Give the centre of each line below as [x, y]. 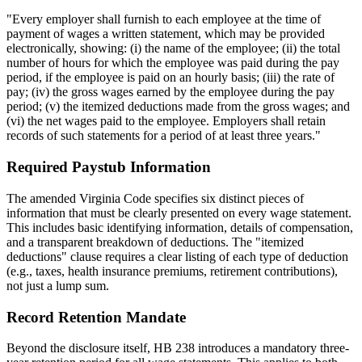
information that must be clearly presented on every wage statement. [179, 213]
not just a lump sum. [58, 285]
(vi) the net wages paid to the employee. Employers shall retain [166, 121]
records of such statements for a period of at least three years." [164, 136]
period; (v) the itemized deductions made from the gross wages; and [178, 107]
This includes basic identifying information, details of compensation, [180, 227]
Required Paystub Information [109, 167]
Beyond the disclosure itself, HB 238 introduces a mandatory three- [178, 348]
